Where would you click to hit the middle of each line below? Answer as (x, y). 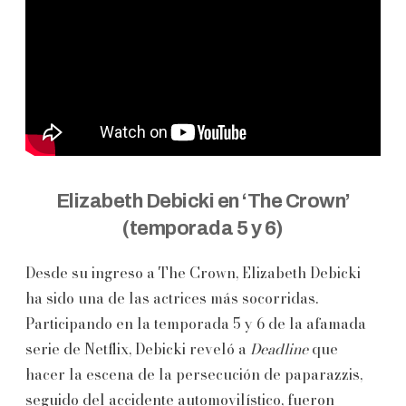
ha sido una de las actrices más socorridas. (172, 298)
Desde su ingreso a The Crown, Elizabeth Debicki (193, 272)
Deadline (281, 348)
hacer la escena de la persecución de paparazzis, (194, 374)
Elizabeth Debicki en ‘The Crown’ (203, 201)
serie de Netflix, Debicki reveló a (138, 348)
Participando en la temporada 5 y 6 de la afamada (196, 323)
